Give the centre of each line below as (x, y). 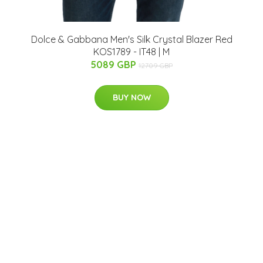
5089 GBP (114, 65)
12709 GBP (156, 65)
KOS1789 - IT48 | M (131, 52)
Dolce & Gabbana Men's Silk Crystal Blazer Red (131, 39)
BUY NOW (131, 97)
